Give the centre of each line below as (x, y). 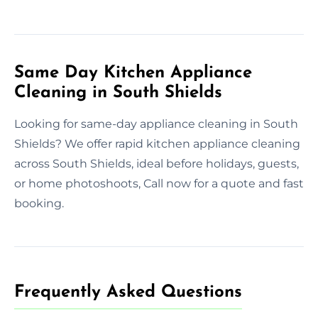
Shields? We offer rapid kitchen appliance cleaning (157, 143)
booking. (39, 203)
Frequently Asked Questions (128, 292)
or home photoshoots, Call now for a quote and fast (159, 183)
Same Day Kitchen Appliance (133, 73)
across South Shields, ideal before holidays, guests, (157, 163)
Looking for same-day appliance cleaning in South (156, 124)
